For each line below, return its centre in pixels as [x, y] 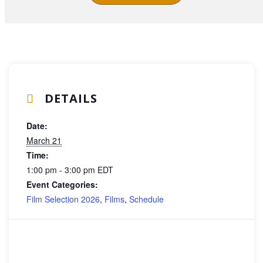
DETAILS [69, 98]
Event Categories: [62, 184]
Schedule [146, 199]
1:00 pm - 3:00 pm [62, 169]
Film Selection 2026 [63, 199]
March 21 [44, 140]
